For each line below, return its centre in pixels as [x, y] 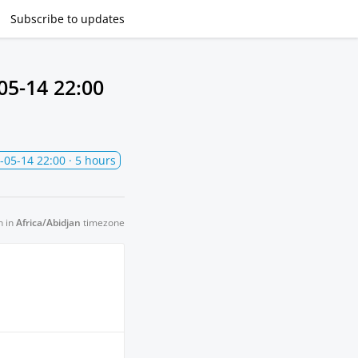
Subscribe [39, 19]
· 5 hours [91, 160]
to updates [96, 19]
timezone [103, 223]
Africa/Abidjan [48, 223]
